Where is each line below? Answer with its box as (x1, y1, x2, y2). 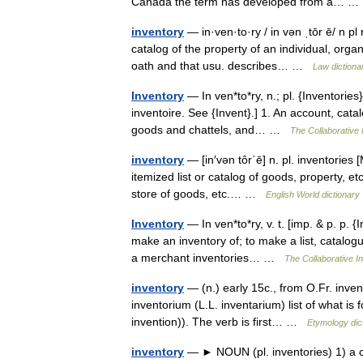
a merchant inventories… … (131, 251, 284, 264)
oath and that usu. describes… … (131, 59, 313, 72)
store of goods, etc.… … (131, 187, 266, 200)
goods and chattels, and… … (131, 123, 290, 136)
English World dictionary (266, 190, 360, 199)
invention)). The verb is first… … (131, 315, 307, 328)
